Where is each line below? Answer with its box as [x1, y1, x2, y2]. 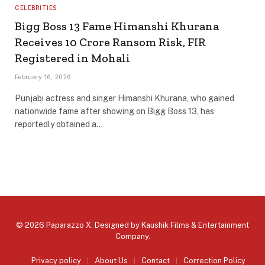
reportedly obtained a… [15, 119, 103, 129]
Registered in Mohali [15, 50, 130, 65]
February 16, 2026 [15, 73, 72, 80]
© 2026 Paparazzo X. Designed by [16, 220, 141, 230]
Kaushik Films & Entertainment [141, 220, 249, 230]
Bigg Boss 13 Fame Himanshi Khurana [15, 18, 219, 33]
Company [115, 231, 148, 241]
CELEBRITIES [15, 4, 57, 11]
